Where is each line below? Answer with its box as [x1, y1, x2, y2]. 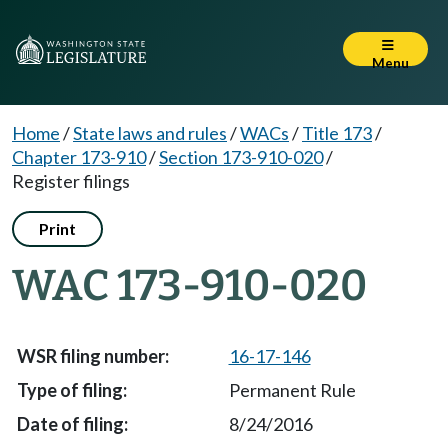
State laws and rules [73, 122, 227, 144]
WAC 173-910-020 [12, 260, 367, 311]
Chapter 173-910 [12, 146, 146, 168]
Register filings [12, 170, 130, 192]
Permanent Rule [228, 379, 356, 401]
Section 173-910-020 [159, 146, 323, 168]
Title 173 [302, 122, 372, 144]
